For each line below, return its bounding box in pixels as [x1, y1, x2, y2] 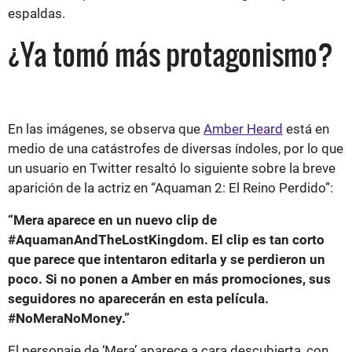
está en [283, 120, 329, 137]
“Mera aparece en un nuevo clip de [8, 211, 217, 228]
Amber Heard [203, 120, 283, 137]
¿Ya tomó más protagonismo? [8, 32, 333, 75]
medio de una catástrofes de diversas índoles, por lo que [8, 140, 343, 156]
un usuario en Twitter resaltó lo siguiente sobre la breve [8, 159, 335, 176]
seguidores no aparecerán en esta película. [8, 290, 269, 306]
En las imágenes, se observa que [8, 120, 203, 137]
